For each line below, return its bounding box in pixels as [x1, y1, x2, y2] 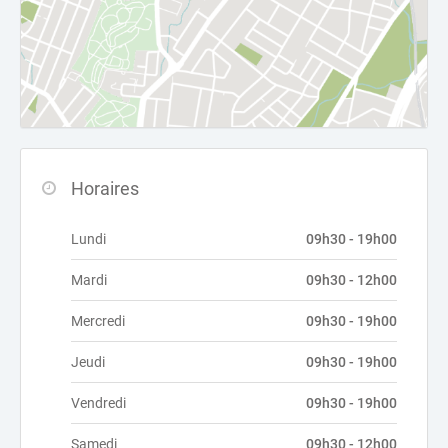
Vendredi [71, 395, 126, 411]
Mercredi [71, 313, 125, 329]
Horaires [71, 178, 139, 199]
